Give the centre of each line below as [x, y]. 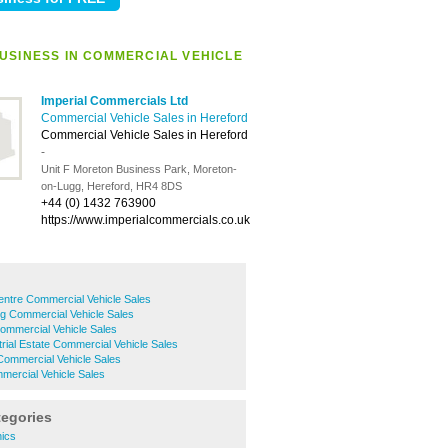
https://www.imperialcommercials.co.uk [145, 220]
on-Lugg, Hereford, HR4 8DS [111, 186]
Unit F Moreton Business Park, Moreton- [139, 169]
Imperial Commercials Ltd [114, 101]
